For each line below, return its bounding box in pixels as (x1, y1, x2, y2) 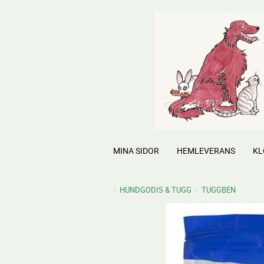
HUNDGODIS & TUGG (120, 184, 192, 195)
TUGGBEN (202, 184, 236, 195)
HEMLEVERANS (177, 145, 235, 156)
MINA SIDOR (113, 145, 159, 156)
